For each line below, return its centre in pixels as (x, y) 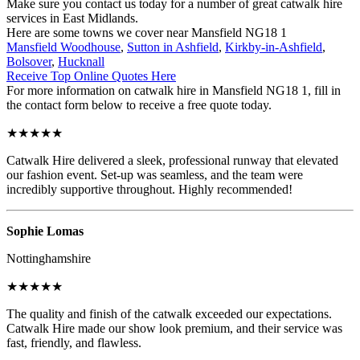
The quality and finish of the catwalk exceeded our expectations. (169, 313)
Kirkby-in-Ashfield (274, 47)
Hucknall (81, 61)
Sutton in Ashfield (173, 47)
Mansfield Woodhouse (63, 47)
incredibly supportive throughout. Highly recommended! (149, 189)
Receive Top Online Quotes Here (91, 76)
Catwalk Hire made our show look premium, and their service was (174, 328)
